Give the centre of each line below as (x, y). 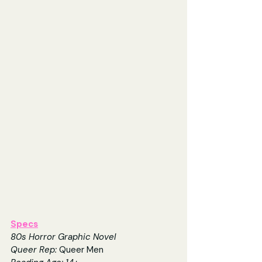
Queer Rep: (35, 250)
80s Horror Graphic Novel (63, 237)
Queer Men (81, 250)
